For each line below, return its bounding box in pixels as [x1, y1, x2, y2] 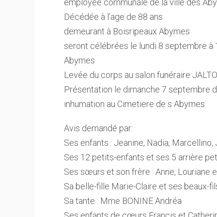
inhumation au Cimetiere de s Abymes [64, 99, 205, 109]
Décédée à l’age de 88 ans [64, 12, 163, 22]
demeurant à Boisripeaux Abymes [64, 26, 190, 36]
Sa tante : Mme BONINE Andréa [64, 196, 182, 206]
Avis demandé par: [64, 123, 133, 133]
